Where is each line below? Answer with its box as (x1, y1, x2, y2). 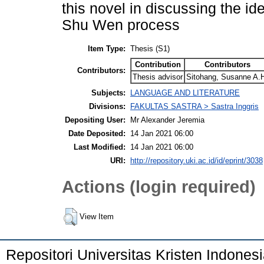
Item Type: (88, 44, 126, 53)
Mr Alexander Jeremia (130, 115, 204, 124)
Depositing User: (65, 115, 126, 124)
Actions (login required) (62, 177, 256, 197)
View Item (80, 212, 114, 221)
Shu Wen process (62, 17, 180, 34)
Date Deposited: (68, 128, 126, 138)
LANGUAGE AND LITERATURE (130, 88, 240, 97)
